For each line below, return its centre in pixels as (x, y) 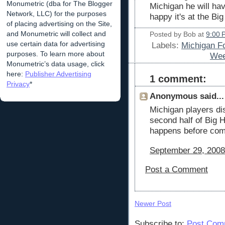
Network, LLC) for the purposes (57, 13)
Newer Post (153, 204)
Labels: (166, 46)
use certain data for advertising (56, 43)
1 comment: (178, 79)
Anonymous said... (187, 96)
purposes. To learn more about (55, 53)
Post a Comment (177, 170)
